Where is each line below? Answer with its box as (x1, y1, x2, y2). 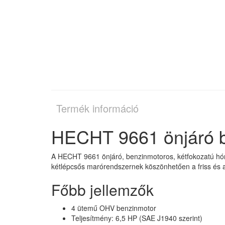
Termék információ (56, 101, 139, 116)
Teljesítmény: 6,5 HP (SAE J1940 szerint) (71, 213, 202, 223)
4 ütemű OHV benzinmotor (71, 203, 156, 213)
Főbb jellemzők (51, 179, 154, 201)
